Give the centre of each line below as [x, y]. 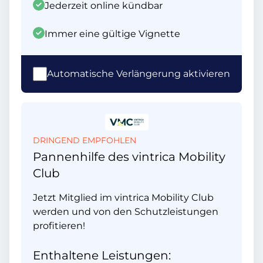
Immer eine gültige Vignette [112, 34]
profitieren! [59, 226]
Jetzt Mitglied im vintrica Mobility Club [123, 198]
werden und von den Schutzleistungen [126, 212]
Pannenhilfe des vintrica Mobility [129, 157]
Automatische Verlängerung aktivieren [139, 74]
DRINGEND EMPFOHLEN [85, 140]
